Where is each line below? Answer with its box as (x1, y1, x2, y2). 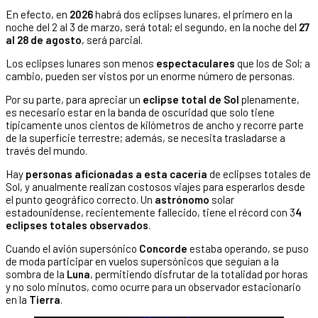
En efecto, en (6, 8, 70, 21)
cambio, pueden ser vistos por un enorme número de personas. (6, 70, 295, 83)
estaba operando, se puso (190, 242, 309, 256)
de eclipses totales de (207, 168, 311, 181)
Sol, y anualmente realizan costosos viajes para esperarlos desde (6, 180, 305, 194)
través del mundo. (6, 144, 87, 158)
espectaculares (156, 57, 237, 70)
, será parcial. (82, 33, 143, 47)
